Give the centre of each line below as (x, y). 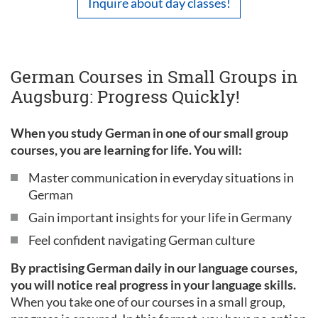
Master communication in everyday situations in (161, 177)
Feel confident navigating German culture (142, 240)
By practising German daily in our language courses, (154, 268)
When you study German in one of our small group (149, 133)
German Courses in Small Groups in (154, 77)
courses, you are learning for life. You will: (126, 150)
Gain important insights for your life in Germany (160, 217)
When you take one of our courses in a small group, (148, 302)
